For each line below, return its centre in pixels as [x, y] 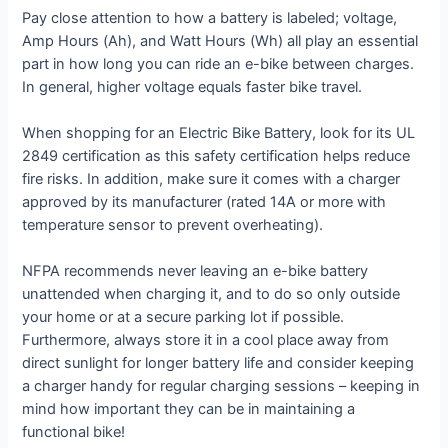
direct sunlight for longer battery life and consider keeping [218, 363]
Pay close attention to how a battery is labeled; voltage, [210, 17]
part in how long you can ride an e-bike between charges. [218, 63]
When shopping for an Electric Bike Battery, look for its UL [219, 132]
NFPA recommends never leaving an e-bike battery [195, 271]
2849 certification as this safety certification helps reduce [216, 155]
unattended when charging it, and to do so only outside [211, 294]
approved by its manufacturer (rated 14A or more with [204, 201]
